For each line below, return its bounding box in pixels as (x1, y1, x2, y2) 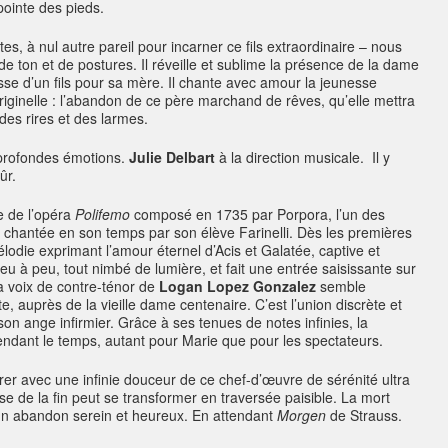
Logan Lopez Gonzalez (159, 276, 316, 296)
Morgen (277, 405, 326, 425)
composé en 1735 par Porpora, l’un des (134, 204, 385, 224)
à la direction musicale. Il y (215, 147, 390, 167)
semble (316, 276, 366, 296)
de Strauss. (326, 405, 402, 425)
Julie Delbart (129, 147, 215, 167)
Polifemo (75, 204, 134, 224)
